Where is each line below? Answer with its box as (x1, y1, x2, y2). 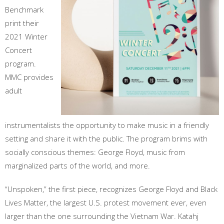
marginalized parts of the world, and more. (5, 160, 150, 171)
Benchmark (5, 4, 43, 15)
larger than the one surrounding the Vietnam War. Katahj (5, 211, 198, 221)
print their (5, 18, 39, 28)
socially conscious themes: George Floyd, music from (5, 147, 185, 157)
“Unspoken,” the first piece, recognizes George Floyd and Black (5, 184, 217, 194)
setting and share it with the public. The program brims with (5, 133, 207, 144)
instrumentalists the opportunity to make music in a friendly (5, 120, 209, 130)
